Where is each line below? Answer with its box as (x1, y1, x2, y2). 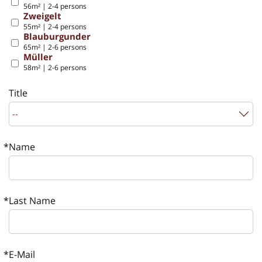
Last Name (9, 194, 56, 207)
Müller (23, 50, 53, 63)
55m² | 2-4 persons (23, 21, 87, 32)
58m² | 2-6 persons (23, 62, 87, 73)
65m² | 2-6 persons (23, 42, 87, 52)
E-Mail (9, 247, 35, 261)
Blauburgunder (23, 30, 91, 42)
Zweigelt (23, 9, 61, 22)
